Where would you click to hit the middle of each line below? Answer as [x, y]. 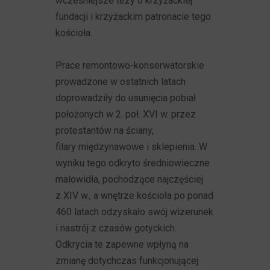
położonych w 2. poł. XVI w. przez [126, 114]
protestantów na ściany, [105, 130]
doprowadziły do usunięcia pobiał [126, 98]
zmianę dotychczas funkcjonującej [127, 261]
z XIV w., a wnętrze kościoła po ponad [135, 196]
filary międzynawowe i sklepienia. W [132, 147]
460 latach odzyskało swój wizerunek [135, 212]
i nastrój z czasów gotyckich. [116, 228]
